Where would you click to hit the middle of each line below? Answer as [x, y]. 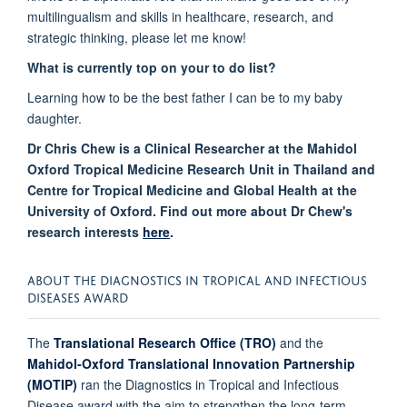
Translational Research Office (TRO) [165, 343]
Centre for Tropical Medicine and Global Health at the [192, 190]
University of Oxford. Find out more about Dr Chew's [190, 211]
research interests [85, 232]
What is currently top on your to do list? [152, 68]
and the [300, 343]
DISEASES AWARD [78, 296]
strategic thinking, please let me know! [139, 38]
